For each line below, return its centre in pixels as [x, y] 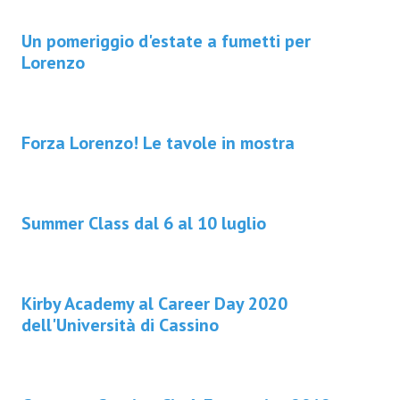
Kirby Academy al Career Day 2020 [154, 304]
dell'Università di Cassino [120, 325]
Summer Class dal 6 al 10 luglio [144, 224]
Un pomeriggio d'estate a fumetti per [166, 42]
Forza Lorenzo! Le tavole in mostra [158, 143]
